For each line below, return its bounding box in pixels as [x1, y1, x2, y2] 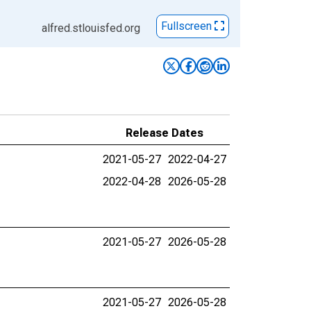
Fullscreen [161, 19, 215, 33]
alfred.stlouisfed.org [42, 22, 140, 35]
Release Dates [126, 126, 203, 140]
